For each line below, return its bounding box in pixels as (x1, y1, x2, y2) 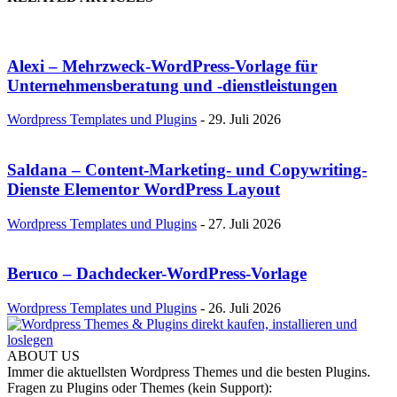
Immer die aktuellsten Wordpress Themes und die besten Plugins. (7, 364, 370, 380)
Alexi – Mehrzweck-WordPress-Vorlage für (7, 56, 317, 75)
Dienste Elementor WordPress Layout (7, 180, 280, 198)
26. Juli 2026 (208, 300, 281, 316)
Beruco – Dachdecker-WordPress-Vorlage (7, 264, 307, 284)
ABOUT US (7, 348, 80, 364)
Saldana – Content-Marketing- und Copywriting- (7, 160, 367, 179)
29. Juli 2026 (208, 112, 281, 128)
